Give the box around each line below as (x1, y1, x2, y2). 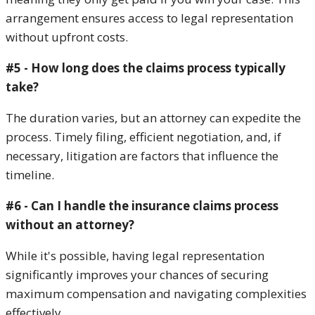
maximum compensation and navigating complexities (6, 285, 307, 302)
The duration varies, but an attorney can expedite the (6, 109, 301, 126)
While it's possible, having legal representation (6, 247, 264, 264)
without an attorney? (6, 216, 134, 233)
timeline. (6, 166, 54, 183)
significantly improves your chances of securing (6, 266, 269, 283)
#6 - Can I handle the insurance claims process (6, 197, 278, 214)
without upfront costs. (6, 28, 128, 45)
